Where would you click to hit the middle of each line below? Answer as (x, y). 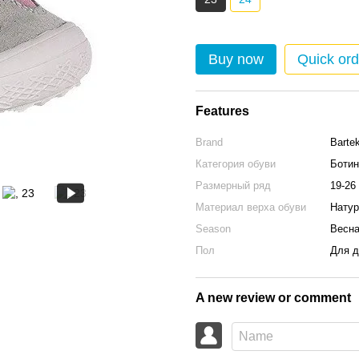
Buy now (236, 59)
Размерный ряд (233, 186)
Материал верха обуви (251, 207)
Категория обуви (236, 164)
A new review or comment (273, 298)
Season (213, 229)
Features (222, 111)
